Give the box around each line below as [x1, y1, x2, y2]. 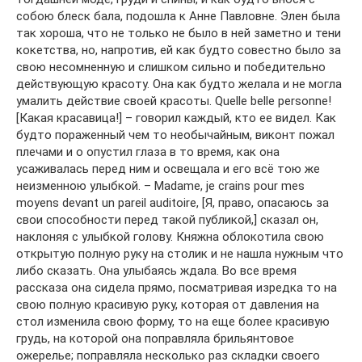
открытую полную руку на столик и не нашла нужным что [16, 246, 343, 262]
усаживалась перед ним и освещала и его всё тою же [16, 162, 320, 177]
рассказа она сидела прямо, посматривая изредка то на [16, 280, 337, 296]
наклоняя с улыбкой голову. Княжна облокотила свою [16, 229, 324, 245]
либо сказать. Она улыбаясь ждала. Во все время [16, 263, 297, 279]
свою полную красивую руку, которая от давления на [16, 297, 319, 313]
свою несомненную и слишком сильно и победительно [16, 60, 326, 75]
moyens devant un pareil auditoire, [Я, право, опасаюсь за [16, 196, 329, 211]
